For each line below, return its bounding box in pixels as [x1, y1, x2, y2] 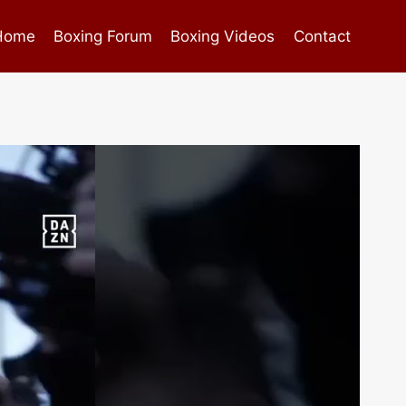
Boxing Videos [170, 26, 275, 45]
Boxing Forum [53, 26, 153, 45]
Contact [293, 26, 351, 45]
